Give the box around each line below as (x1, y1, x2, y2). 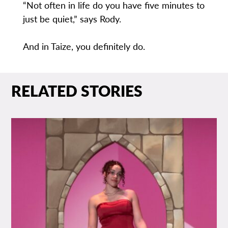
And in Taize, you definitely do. (22, 40, 145, 53)
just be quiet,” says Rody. (22, 12, 121, 25)
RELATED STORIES (11, 79, 143, 101)
